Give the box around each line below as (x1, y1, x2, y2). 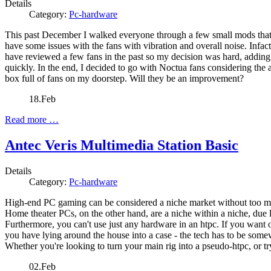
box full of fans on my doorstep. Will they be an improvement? (5, 73, 244, 84)
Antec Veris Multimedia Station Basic (5, 137, 238, 154)
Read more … (5, 114, 59, 125)
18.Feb (29, 94, 56, 105)
